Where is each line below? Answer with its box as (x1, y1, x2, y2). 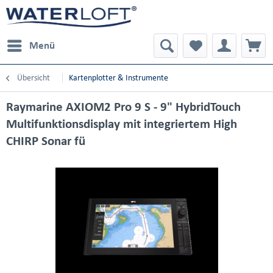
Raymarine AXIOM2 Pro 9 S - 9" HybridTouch (6, 100, 241, 113)
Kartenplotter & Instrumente (69, 73, 168, 82)
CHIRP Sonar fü (6, 134, 85, 147)
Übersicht (17, 73, 50, 82)
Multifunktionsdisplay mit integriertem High (6, 117, 237, 130)
